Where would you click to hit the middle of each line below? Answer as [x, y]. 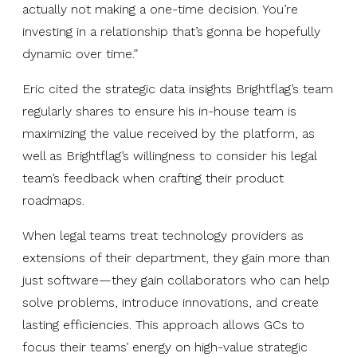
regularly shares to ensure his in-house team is [159, 111]
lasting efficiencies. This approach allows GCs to [163, 324]
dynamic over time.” [80, 53]
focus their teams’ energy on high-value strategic [165, 347]
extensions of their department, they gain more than [176, 257]
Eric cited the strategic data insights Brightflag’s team [178, 88]
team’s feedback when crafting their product [153, 178]
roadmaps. [53, 200]
